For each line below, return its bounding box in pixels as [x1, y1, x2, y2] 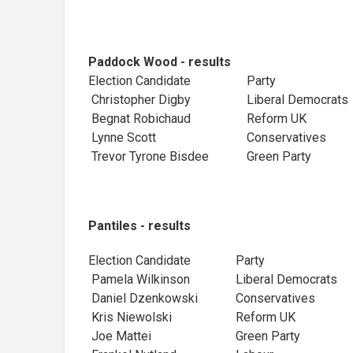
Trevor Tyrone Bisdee [88, 148, 247, 164]
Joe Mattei [88, 328, 151, 344]
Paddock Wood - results [88, 54, 231, 69]
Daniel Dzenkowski [88, 290, 236, 306]
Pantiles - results [88, 217, 191, 233]
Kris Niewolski [88, 309, 172, 325]
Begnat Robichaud [88, 110, 191, 126]
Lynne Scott [88, 129, 156, 145]
